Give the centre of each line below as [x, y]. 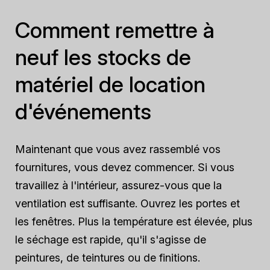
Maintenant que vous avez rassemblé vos [118, 149]
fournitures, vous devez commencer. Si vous [125, 167]
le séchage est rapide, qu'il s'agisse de [111, 240]
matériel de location [110, 84]
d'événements [83, 111]
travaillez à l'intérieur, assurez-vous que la [118, 185]
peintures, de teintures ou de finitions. [108, 258]
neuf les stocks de [103, 57]
